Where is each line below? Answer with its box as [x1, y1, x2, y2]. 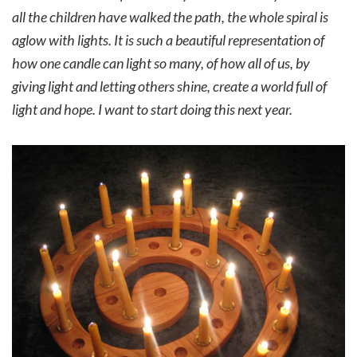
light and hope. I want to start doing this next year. [12, 100, 295, 119]
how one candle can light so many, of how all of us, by [12, 54, 310, 73]
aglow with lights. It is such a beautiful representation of [12, 31, 324, 49]
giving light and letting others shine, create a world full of [12, 77, 327, 96]
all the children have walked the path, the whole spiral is [12, 8, 328, 26]
